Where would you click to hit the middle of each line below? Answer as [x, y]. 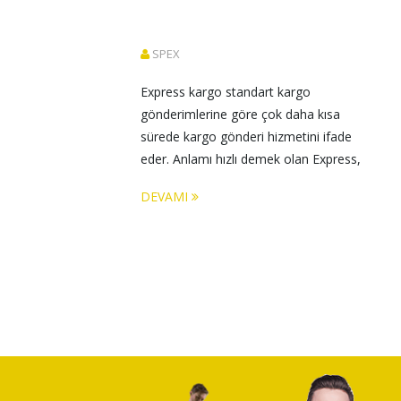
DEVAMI [166, 196]
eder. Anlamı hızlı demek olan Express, [252, 159]
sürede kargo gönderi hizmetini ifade [248, 137]
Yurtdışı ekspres [186, 181]
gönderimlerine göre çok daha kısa [242, 114]
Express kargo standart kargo [227, 92]
